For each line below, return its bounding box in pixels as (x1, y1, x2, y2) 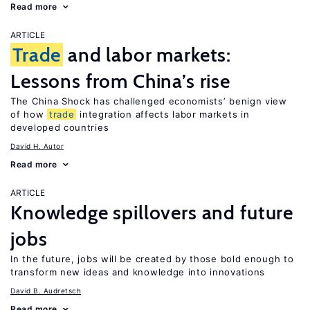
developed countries (10, 122, 109, 133)
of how (10, 109, 47, 120)
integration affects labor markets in (76, 109, 250, 120)
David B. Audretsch (10, 286, 81, 295)
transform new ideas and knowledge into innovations (10, 266, 266, 277)
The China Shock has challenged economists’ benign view (10, 95, 287, 107)
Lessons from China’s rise (10, 69, 230, 93)
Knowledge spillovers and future (10, 201, 294, 224)
